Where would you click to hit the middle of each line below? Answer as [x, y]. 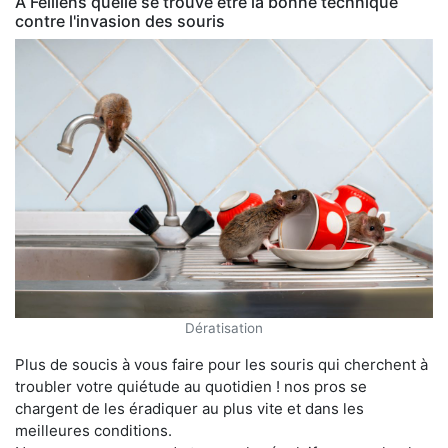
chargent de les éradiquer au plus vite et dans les [189, 408]
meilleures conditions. [93, 430]
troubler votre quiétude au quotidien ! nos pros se [191, 386]
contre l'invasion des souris [120, 20]
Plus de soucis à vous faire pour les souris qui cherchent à [221, 364]
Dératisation [224, 327]
